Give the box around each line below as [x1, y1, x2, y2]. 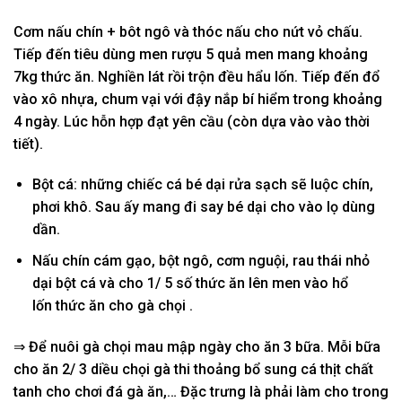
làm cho [296, 382, 349, 400]
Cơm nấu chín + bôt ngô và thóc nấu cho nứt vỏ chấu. [13, 22, 363, 40]
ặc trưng [190, 382, 246, 400]
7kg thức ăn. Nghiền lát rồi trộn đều [13, 67, 247, 85]
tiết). [13, 135, 43, 153]
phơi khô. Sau [31, 198, 124, 216]
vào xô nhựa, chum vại [13, 90, 164, 108]
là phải [246, 382, 296, 400]
